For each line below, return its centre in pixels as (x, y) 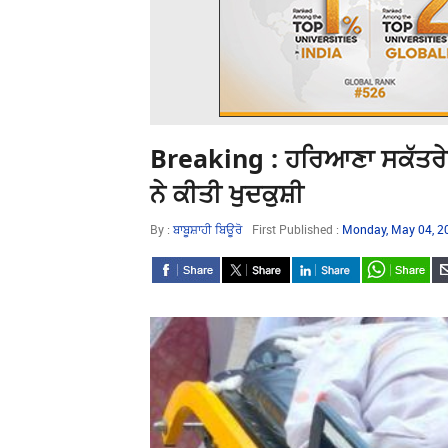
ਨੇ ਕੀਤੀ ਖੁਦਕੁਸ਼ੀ (227, 193)
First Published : (297, 229)
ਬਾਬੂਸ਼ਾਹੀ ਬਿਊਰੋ (207, 229)
